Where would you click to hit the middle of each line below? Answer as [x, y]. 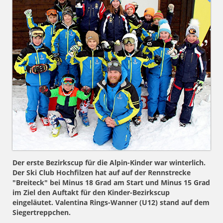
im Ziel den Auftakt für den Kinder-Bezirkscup [91, 193]
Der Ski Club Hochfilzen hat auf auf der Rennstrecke [102, 173]
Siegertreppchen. [42, 213]
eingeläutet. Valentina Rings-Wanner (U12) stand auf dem [111, 203]
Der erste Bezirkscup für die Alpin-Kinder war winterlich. [109, 163]
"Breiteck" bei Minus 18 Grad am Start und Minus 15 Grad [111, 183]
